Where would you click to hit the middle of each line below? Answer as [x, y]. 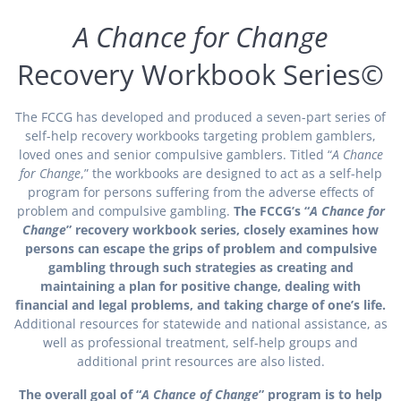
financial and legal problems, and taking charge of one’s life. [200, 305]
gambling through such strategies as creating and [200, 267]
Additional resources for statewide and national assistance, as [200, 324]
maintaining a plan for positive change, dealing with [200, 286]
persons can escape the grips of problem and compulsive [200, 248]
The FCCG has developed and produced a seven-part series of [200, 117]
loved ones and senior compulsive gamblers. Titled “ [175, 154]
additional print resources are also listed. [200, 361]
